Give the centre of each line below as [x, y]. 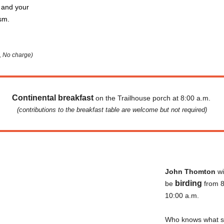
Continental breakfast [53, 98]
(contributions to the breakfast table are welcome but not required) [112, 110]
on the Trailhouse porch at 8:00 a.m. [154, 98]
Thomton [200, 171]
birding [188, 183]
